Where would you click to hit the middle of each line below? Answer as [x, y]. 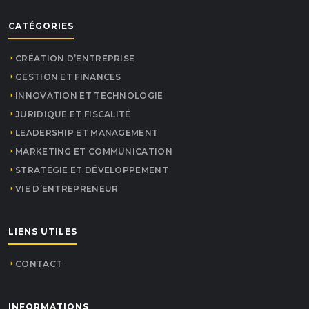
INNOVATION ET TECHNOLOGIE [89, 95]
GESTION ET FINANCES [68, 77]
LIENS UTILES [43, 231]
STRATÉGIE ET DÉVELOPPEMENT [92, 170]
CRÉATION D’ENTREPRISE [75, 58]
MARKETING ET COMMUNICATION [94, 151]
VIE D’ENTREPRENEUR [67, 188]
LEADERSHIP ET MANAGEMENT [87, 132]
